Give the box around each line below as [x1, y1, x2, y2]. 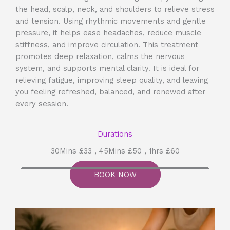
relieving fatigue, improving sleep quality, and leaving [15, 75, 208, 85]
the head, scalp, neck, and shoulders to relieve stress [15, 5, 215, 14]
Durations [98, 129, 132, 139]
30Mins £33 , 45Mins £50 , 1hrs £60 [50, 146, 180, 156]
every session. [15, 99, 68, 109]
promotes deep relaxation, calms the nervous [15, 52, 185, 62]
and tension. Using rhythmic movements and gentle [15, 16, 206, 26]
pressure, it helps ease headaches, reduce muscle [15, 28, 201, 38]
